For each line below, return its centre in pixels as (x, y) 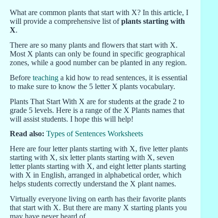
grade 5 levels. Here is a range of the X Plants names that (97, 110)
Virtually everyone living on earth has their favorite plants (98, 199)
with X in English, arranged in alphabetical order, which (96, 175)
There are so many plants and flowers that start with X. (94, 45)
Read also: (27, 134)
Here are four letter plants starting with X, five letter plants (99, 149)
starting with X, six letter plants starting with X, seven (92, 158)
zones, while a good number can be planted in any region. (98, 62)
